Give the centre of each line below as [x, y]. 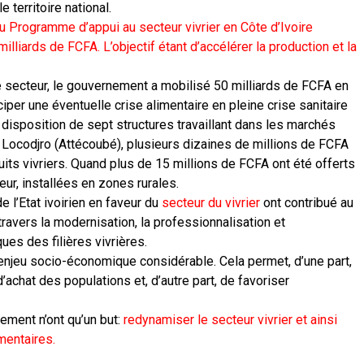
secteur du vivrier [211, 203]
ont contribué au [307, 203]
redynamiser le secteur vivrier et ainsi [230, 320]
